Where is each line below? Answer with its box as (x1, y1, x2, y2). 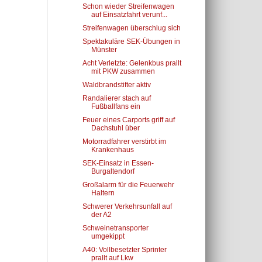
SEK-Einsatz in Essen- (82, 159, 154, 167)
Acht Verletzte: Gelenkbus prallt (82, 59, 181, 67)
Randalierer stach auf (82, 94, 151, 102)
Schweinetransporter (82, 224, 149, 232)
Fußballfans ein (91, 102, 140, 111)
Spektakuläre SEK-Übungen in (82, 37, 180, 46)
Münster (91, 46, 117, 54)
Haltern (91, 189, 115, 197)
